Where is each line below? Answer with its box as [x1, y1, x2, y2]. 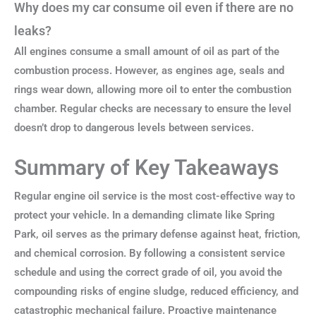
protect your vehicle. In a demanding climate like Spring [14, 208, 275, 221]
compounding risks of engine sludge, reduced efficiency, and [14, 284, 298, 298]
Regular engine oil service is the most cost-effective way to [14, 189, 295, 202]
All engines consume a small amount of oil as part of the [14, 45, 279, 59]
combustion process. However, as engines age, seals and [14, 64, 284, 78]
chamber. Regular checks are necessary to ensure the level [14, 102, 291, 116]
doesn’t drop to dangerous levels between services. [14, 121, 254, 135]
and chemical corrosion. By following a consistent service [14, 246, 285, 260]
